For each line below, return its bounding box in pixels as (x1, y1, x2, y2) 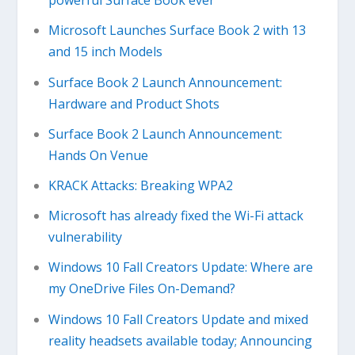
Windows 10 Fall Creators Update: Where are (48, 258, 313, 277)
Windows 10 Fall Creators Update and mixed (48, 310, 308, 328)
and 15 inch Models (48, 43, 162, 61)
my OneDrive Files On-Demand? (48, 280, 235, 298)
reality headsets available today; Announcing (48, 331, 312, 349)
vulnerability (48, 228, 122, 246)
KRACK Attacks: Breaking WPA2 (48, 176, 233, 194)
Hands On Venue (48, 146, 148, 164)
